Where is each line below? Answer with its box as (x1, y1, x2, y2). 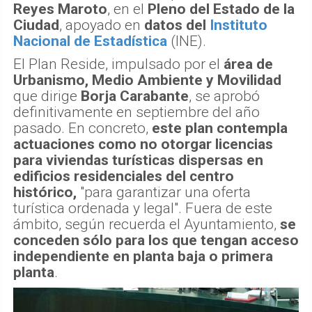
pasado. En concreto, (13, 119, 152, 136)
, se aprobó (189, 87, 260, 104)
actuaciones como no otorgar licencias (13, 135, 273, 153)
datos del (144, 16, 210, 33)
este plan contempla (152, 119, 288, 136)
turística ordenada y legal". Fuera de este (13, 199, 272, 217)
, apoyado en (59, 16, 144, 33)
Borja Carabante (81, 87, 189, 104)
